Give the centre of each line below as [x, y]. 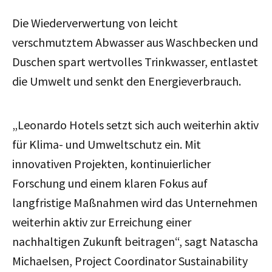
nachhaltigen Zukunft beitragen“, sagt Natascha [135, 241]
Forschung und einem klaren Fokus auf [110, 183]
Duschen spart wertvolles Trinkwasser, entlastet [135, 61]
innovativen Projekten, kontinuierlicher [111, 163]
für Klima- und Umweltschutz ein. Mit [107, 144]
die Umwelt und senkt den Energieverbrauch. [127, 81]
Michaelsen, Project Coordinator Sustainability [130, 260]
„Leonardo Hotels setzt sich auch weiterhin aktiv [135, 124]
